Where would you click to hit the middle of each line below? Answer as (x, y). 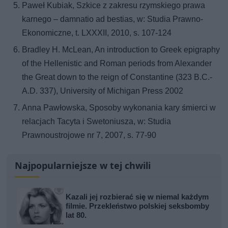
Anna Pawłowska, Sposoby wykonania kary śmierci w (119, 107)
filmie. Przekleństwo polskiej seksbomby (138, 206)
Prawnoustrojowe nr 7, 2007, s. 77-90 (89, 135)
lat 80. (76, 215)
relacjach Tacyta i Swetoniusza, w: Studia (97, 121)
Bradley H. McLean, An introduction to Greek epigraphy (121, 49)
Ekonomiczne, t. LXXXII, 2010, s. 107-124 (97, 33)
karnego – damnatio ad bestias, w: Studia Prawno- (113, 19)
